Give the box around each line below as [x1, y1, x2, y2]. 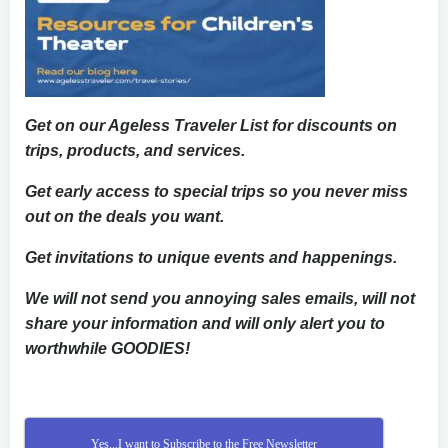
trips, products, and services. [25, 141, 245, 159]
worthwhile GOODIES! [25, 339, 190, 357]
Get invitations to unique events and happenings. [25, 248, 397, 266]
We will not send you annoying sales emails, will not [25, 289, 415, 307]
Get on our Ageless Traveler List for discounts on [25, 116, 397, 134]
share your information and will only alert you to [25, 314, 385, 332]
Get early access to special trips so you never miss [25, 182, 408, 200]
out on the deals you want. [25, 207, 224, 225]
